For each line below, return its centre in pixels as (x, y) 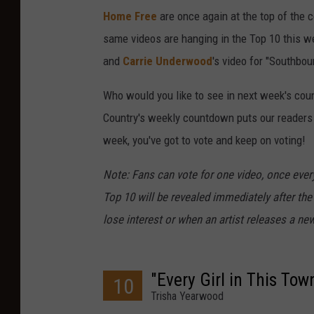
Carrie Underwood (168, 61)
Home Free (130, 16)
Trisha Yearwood (187, 296)
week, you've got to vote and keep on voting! (204, 141)
